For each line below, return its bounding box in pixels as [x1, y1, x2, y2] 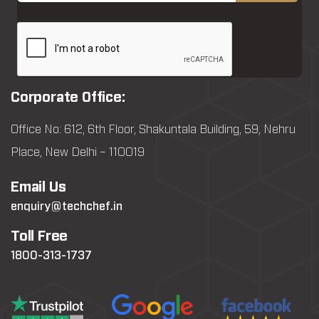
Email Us [11, 181, 66, 194]
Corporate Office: [11, 91, 125, 105]
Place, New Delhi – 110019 [11, 147, 145, 158]
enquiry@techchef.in [11, 201, 122, 212]
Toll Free [11, 230, 68, 244]
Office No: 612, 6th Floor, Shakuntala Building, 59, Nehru [11, 124, 296, 135]
